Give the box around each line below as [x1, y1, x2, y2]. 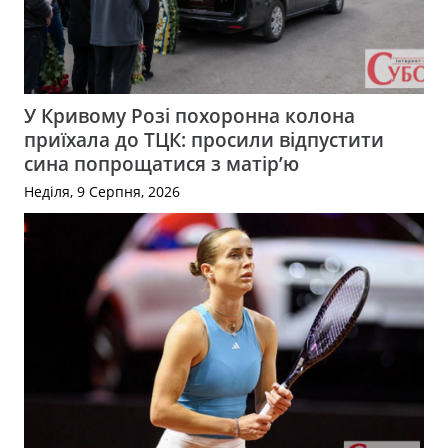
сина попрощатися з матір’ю [24, 149, 299, 177]
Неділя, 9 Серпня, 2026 [24, 181, 180, 201]
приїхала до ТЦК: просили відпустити [24, 125, 384, 153]
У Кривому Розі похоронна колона [24, 101, 355, 129]
